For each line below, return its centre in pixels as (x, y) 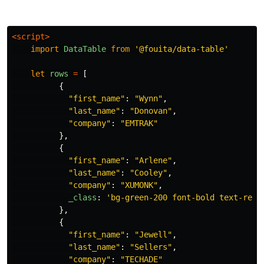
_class (82, 197)
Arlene (153, 160)
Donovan (151, 110)
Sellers (151, 247)
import (45, 49)
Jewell (153, 234)
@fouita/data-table (181, 49)
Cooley (148, 172)
